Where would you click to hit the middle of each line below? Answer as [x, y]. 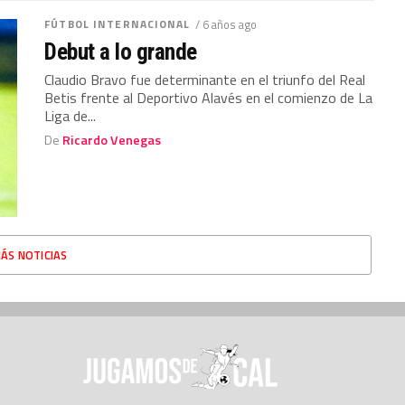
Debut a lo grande [121, 51]
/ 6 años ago [226, 24]
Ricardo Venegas [112, 140]
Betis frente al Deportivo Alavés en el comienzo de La [209, 97]
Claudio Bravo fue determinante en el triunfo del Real [205, 79]
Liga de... [71, 115]
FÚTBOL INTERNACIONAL [118, 24]
